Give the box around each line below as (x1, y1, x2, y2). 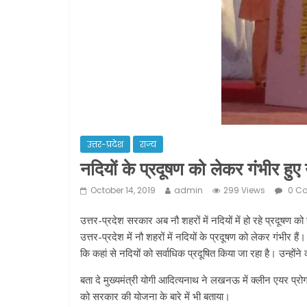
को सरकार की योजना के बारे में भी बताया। (80, 289, 230, 303)
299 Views (223, 184, 265, 196)
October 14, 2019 (90, 184, 156, 196)
